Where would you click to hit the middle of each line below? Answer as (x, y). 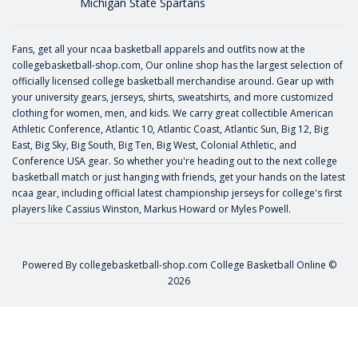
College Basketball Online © (272, 265)
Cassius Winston (102, 209)
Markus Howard (180, 209)
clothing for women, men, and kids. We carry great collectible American (173, 113)
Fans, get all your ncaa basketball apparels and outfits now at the (159, 49)
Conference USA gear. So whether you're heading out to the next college (175, 161)
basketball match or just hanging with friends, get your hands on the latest (179, 177)
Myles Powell (260, 209)
